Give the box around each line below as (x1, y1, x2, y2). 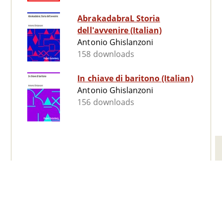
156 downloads (77, 97, 134, 108)
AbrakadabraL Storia (77, 13, 161, 24)
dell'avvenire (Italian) (77, 25, 162, 36)
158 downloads (77, 49, 134, 60)
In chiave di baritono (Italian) (77, 73, 193, 84)
